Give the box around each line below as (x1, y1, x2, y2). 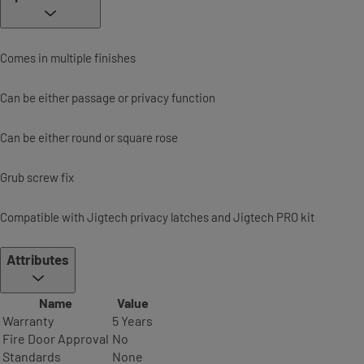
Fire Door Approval (2, 331, 109, 347)
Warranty (2, 313, 54, 329)
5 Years (112, 313, 153, 329)
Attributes (6, 251, 69, 268)
